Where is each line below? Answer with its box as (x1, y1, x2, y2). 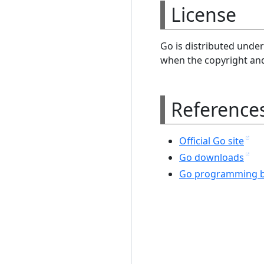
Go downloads (179, 150, 244, 164)
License (171, 1, 236, 27)
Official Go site (179, 134, 244, 147)
